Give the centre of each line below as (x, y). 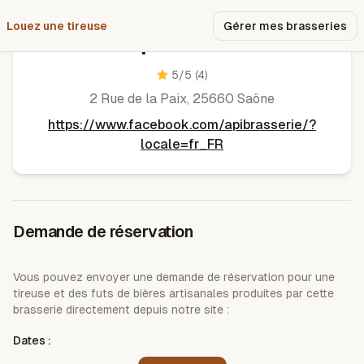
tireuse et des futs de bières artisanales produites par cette (173, 293)
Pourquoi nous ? (152, 26)
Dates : (32, 340)
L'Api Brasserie (182, 44)
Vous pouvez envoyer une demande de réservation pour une (174, 277)
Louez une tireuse (57, 26)
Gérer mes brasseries (285, 26)
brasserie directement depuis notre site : (121, 310)
